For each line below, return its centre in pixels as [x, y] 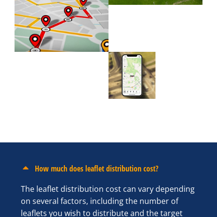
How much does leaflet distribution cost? [96, 168]
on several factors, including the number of [99, 201]
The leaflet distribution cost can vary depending [108, 189]
